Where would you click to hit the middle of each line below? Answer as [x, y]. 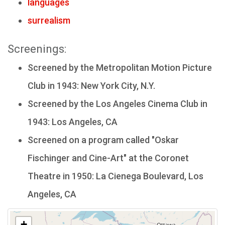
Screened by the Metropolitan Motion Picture [120, 68]
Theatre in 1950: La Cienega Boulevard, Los [116, 176]
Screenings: [37, 49]
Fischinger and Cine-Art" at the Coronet [108, 158]
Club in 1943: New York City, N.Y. [91, 86]
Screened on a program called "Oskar [103, 140]
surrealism [49, 20]
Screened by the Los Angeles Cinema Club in [118, 104]
